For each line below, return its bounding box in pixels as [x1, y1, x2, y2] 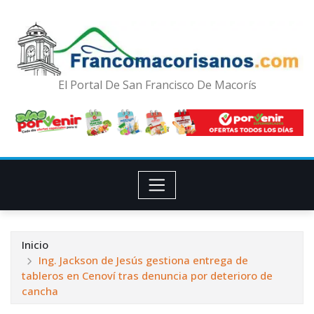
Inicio [22, 238, 48, 252]
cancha [22, 284, 58, 299]
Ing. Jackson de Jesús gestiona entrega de [38, 253, 248, 268]
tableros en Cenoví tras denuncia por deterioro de [22, 268, 273, 283]
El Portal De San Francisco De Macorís [57, 77, 257, 93]
